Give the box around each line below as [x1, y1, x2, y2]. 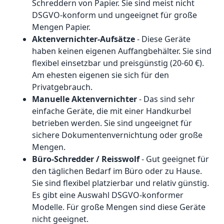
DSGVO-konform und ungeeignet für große [32, 9, 197, 21]
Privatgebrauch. [32, 81, 92, 93]
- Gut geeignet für [141, 153, 209, 165]
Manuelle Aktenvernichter [32, 93, 139, 105]
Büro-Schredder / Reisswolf [32, 153, 141, 165]
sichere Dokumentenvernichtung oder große [32, 129, 202, 141]
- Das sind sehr [139, 93, 195, 105]
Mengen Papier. [32, 21, 90, 33]
